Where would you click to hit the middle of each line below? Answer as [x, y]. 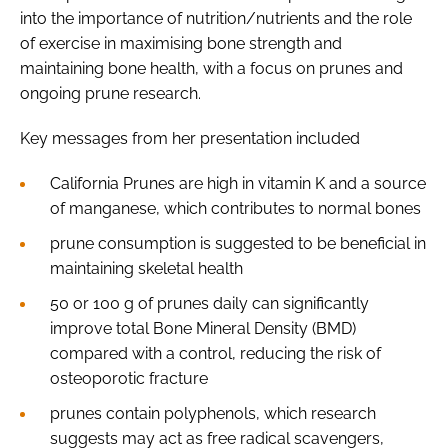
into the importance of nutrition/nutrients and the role [216, 18]
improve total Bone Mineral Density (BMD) [203, 328]
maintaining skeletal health [146, 268]
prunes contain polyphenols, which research [213, 413]
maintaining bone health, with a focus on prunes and [211, 68]
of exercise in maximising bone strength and [181, 43]
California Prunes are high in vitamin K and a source [238, 183]
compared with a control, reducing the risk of [215, 353]
